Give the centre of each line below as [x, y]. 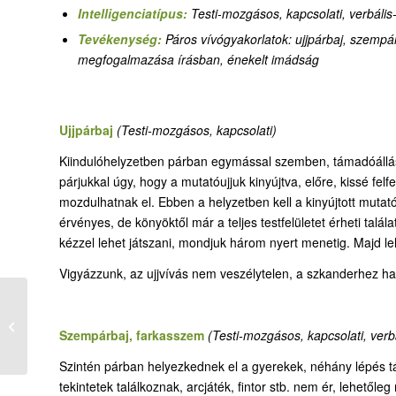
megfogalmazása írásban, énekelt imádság [198, 59]
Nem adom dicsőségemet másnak [118, 326]
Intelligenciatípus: [134, 13]
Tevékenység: [122, 38]
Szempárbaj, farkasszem [133, 335]
